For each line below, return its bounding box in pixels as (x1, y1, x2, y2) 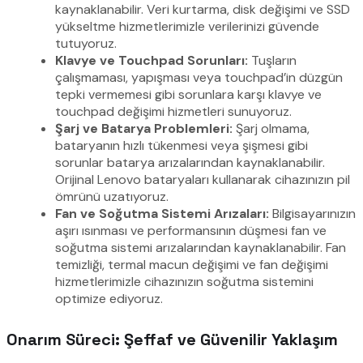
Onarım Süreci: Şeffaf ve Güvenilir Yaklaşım (6, 329, 338, 351)
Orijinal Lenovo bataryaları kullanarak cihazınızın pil (55, 170, 350, 188)
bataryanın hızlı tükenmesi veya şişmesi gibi (55, 136, 308, 154)
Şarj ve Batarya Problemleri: (55, 119, 233, 137)
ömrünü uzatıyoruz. (55, 187, 169, 205)
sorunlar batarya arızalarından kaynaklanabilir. (55, 153, 325, 171)
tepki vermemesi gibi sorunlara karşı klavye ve (55, 85, 322, 103)
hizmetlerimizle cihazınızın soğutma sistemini (55, 272, 314, 290)
